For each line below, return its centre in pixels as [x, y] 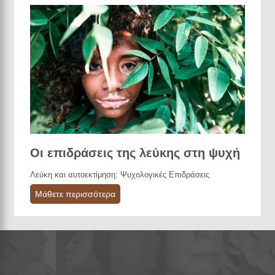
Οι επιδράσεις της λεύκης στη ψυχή [135, 153]
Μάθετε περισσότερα [75, 194]
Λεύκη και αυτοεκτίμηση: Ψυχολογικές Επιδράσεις [120, 175]
